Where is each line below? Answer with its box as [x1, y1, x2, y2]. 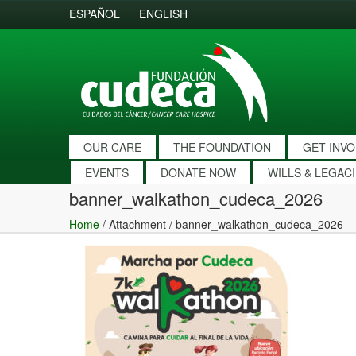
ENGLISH [139, 6, 188, 21]
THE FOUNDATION [173, 139, 271, 155]
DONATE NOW [161, 164, 236, 180]
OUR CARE [83, 139, 141, 155]
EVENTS [85, 164, 129, 180]
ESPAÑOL [69, 6, 120, 21]
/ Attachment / [99, 216, 176, 232]
